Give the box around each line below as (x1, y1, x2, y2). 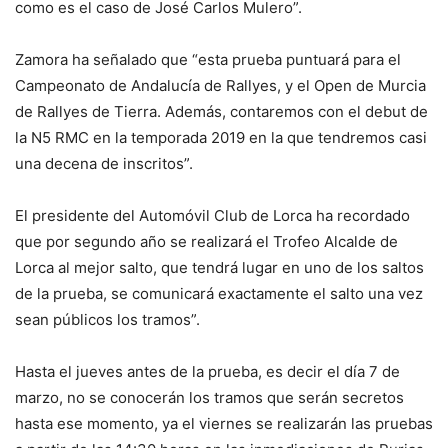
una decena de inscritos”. (15, 154, 193, 173)
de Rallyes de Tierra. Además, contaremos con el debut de (15, 102, 428, 121)
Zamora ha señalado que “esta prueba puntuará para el (15, 50, 401, 69)
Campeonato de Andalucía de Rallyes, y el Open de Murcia (15, 76, 426, 95)
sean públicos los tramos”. (15, 310, 200, 329)
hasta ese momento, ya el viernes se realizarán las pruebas (15, 414, 433, 433)
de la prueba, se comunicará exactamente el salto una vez (15, 284, 423, 303)
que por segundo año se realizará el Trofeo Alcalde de (15, 232, 398, 251)
